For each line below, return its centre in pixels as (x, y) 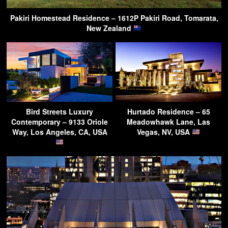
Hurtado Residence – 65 (168, 111)
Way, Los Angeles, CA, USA (60, 132)
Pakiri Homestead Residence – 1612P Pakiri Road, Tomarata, (114, 18)
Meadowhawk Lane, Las (168, 121)
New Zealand (110, 28)
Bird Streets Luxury (60, 111)
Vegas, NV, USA (165, 132)
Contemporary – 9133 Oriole (60, 121)
